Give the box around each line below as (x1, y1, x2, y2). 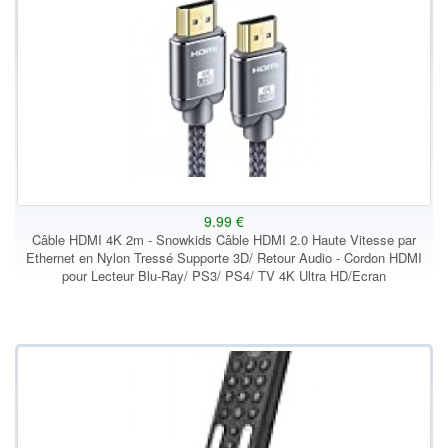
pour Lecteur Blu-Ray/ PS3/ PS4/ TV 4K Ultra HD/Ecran (62, 266, 386, 285)
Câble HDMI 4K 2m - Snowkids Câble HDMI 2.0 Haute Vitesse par (32, 230, 416, 249)
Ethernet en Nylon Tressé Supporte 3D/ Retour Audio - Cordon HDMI (26, 248, 422, 267)
